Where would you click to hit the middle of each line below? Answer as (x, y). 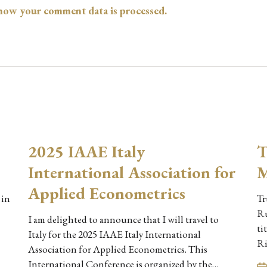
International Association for (132, 172)
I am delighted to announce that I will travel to (124, 219)
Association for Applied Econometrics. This (118, 249)
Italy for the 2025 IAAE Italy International (115, 234)
